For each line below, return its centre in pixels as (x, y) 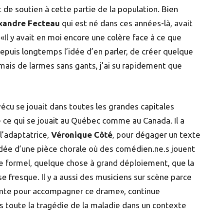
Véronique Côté (82, 134)
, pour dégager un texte (156, 134)
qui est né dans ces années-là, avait (126, 23)
